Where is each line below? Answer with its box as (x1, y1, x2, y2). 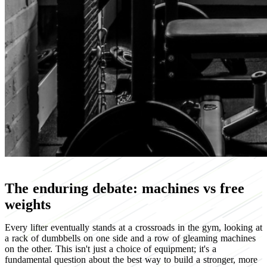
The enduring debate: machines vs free (5, 180, 244, 196)
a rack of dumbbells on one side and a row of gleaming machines (5, 232, 256, 243)
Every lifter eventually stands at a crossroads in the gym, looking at (5, 222, 262, 232)
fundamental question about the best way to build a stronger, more (5, 254, 257, 265)
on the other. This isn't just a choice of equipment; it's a (5, 243, 216, 254)
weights (5, 196, 51, 212)
